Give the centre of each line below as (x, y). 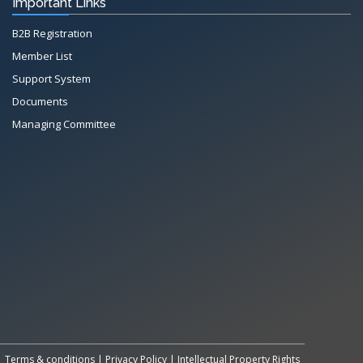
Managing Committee (64, 124)
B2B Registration (52, 33)
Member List (42, 56)
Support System (51, 78)
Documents (40, 101)
